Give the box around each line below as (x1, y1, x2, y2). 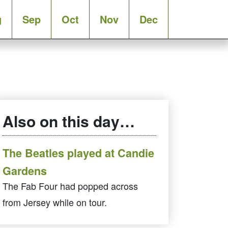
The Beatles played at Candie (3, 145, 154, 161)
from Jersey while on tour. (3, 195, 107, 209)
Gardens (3, 163, 47, 176)
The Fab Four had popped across (3, 179, 138, 192)
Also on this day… (3, 110, 135, 132)
